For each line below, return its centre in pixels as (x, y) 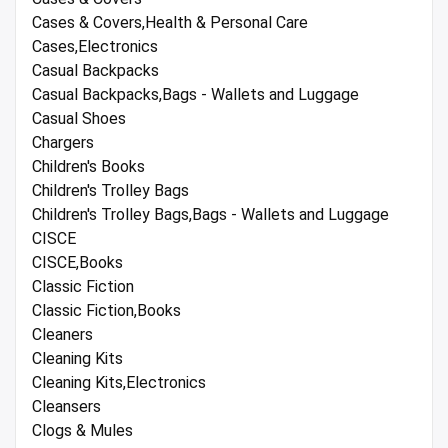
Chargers (63, 143)
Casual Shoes (79, 119)
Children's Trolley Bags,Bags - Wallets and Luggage (210, 215)
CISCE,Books (77, 263)
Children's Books (88, 167)
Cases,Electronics (95, 47)
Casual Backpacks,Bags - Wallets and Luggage (195, 95)
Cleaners (62, 335)
